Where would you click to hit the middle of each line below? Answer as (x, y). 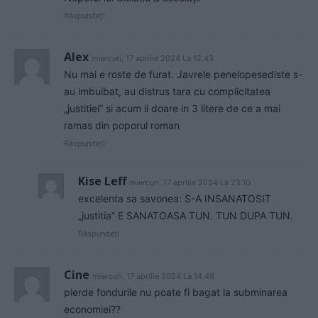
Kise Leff (102, 181)
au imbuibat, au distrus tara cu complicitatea (167, 92)
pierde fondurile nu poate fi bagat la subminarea (176, 292)
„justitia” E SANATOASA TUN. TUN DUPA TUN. (186, 216)
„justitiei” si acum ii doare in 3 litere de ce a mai (172, 109)
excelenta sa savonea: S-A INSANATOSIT (175, 199)
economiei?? (92, 309)
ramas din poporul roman (122, 126)
